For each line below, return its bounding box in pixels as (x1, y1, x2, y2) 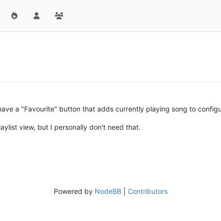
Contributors (127, 186, 168, 195)
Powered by (53, 186, 95, 195)
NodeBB (94, 186, 121, 195)
